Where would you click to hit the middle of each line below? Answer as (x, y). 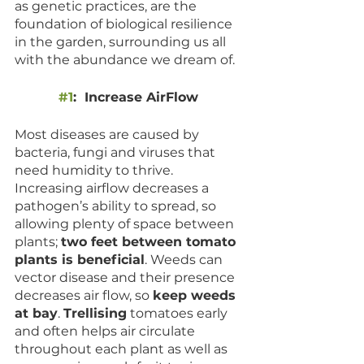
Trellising (95, 314)
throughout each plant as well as (123, 349)
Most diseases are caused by (108, 135)
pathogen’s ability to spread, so (117, 206)
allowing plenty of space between (126, 224)
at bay (36, 314)
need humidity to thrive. (95, 171)
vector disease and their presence (126, 278)
